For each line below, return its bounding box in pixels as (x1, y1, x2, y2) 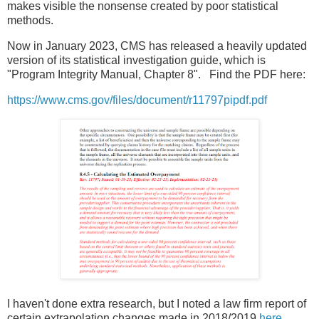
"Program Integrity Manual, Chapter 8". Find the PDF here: (7, 68, 305, 80)
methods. (7, 14, 53, 27)
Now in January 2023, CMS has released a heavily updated (7, 39, 307, 52)
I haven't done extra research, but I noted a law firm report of (7, 297, 306, 310)
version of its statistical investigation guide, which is (7, 53, 266, 66)
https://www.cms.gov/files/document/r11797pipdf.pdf (7, 93, 267, 106)
